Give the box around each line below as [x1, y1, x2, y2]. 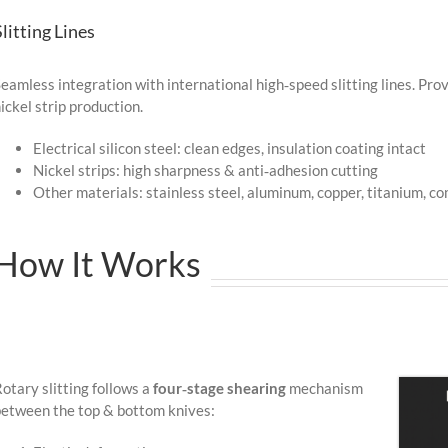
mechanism [285, 378, 363, 397]
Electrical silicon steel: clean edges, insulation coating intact [32, 138, 426, 157]
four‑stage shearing [152, 378, 286, 397]
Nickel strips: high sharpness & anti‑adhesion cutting [32, 160, 378, 179]
